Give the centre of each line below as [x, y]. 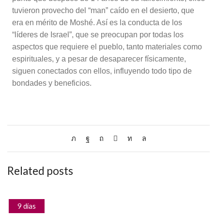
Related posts [40, 170]
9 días [26, 206]
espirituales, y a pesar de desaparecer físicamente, [99, 59]
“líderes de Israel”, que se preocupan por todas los [98, 34]
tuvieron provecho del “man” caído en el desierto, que [103, 10]
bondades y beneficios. [52, 83]
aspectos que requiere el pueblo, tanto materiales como [107, 46]
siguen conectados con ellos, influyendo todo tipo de [102, 71]
